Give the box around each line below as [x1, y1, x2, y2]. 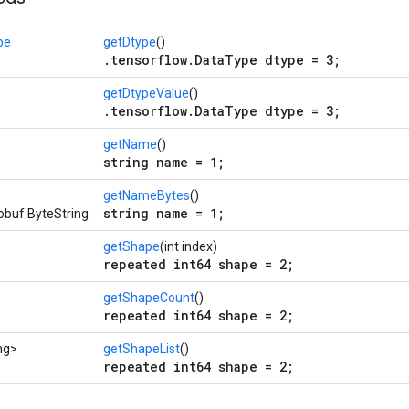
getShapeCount [103, 290, 194, 305]
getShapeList [103, 341, 180, 356]
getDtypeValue [103, 86, 189, 100]
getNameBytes [103, 188, 190, 203]
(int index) [160, 239, 217, 254]
